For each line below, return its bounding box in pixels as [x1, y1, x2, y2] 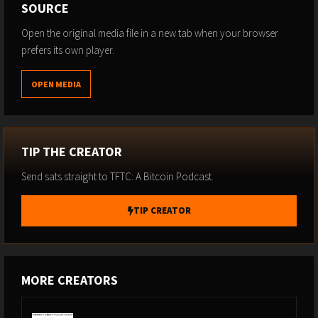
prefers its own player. [21, 43, 114, 57]
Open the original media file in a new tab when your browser [21, 26, 278, 40]
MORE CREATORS [21, 272, 118, 289]
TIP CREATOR [133, 204, 191, 217]
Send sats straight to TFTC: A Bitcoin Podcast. [21, 170, 214, 184]
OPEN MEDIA [31, 79, 81, 90]
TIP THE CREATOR [21, 143, 122, 160]
